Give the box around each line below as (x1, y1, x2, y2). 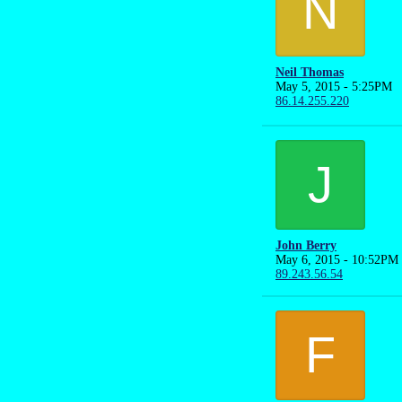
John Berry (275, 239, 336, 252)
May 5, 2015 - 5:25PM (275, 80, 392, 93)
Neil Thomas (275, 66, 344, 79)
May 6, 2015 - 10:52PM (275, 253, 398, 267)
